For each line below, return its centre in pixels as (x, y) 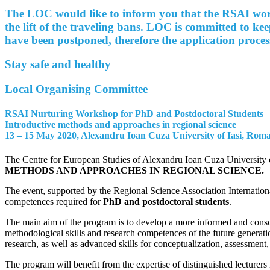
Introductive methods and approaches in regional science (121, 125)
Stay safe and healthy (58, 64)
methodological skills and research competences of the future (121, 233)
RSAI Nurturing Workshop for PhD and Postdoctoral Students (134, 114)
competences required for (54, 201)
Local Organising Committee (76, 89)
